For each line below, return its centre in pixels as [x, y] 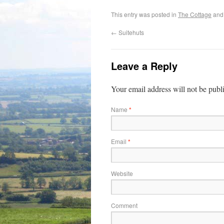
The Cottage [195, 14]
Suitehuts [130, 32]
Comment [124, 205]
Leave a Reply [144, 66]
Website [122, 173]
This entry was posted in [144, 14]
